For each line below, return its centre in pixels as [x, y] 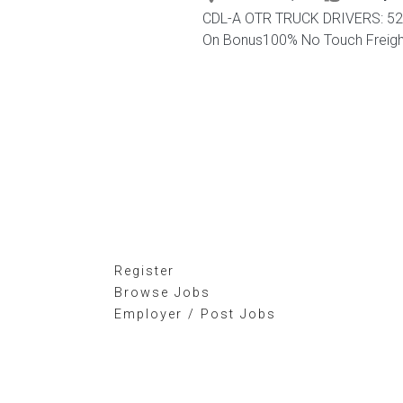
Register [144, 271]
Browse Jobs [162, 293]
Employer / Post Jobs [195, 314]
